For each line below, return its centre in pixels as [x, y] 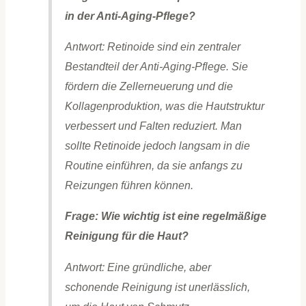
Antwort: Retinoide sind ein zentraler [152, 47]
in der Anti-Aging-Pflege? [130, 16]
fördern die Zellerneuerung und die [149, 86]
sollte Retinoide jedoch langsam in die [157, 146]
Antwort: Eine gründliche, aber [138, 267]
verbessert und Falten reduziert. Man [153, 126]
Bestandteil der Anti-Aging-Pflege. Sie [156, 67]
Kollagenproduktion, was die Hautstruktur [164, 106]
